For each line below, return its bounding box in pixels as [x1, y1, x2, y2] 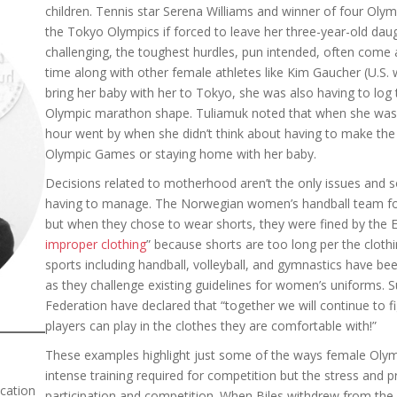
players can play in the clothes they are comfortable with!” [44, 317, 380, 334]
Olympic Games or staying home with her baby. [44, 145, 320, 162]
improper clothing [44, 236, 146, 253]
